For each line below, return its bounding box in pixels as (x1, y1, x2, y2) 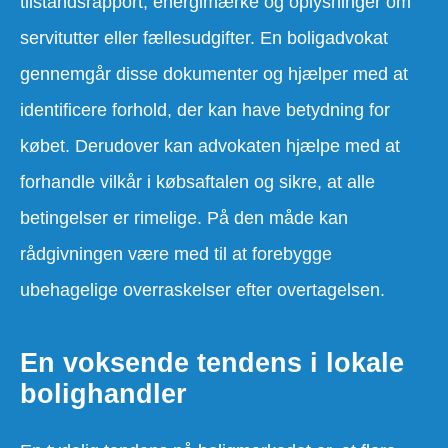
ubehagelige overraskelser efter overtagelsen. (20, 280, 385, 301)
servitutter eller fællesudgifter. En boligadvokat (20, 28, 388, 49)
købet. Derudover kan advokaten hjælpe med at (20, 136, 400, 157)
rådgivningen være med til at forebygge (20, 244, 332, 265)
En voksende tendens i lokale (20, 348, 404, 379)
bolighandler (20, 379, 187, 410)
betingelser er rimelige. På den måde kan (20, 208, 348, 229)
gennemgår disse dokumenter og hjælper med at (20, 64, 408, 85)
